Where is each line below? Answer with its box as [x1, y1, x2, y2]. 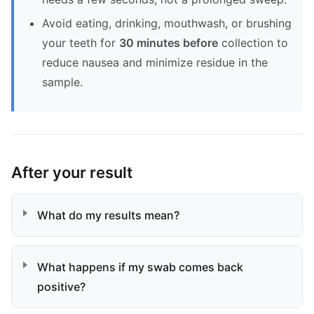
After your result [11, 163, 132, 182]
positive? [37, 280, 86, 294]
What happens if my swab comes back [37, 260, 243, 274]
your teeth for [42, 36, 119, 50]
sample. [42, 75, 83, 89]
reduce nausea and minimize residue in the [42, 55, 268, 69]
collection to [218, 36, 288, 50]
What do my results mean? [37, 208, 179, 222]
